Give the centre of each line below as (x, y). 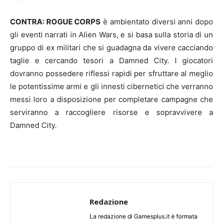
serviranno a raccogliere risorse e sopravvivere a (111, 112)
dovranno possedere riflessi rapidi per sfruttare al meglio (111, 73)
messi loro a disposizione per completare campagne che (111, 99)
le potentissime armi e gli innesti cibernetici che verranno (111, 86)
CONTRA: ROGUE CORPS (56, 21)
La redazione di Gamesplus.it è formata (144, 216)
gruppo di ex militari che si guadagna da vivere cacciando (111, 47)
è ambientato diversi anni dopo (157, 21)
